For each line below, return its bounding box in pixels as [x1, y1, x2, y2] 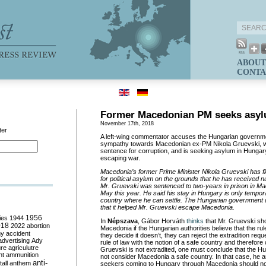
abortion [27, 222, 50, 229]
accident [6, 230, 30, 237]
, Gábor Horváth [138, 217, 186, 224]
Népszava [107, 217, 138, 224]
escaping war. [100, 154, 140, 161]
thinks [186, 217, 204, 224]
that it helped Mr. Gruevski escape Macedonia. [100, 204, 235, 211]
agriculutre [8, 244, 39, 251]
